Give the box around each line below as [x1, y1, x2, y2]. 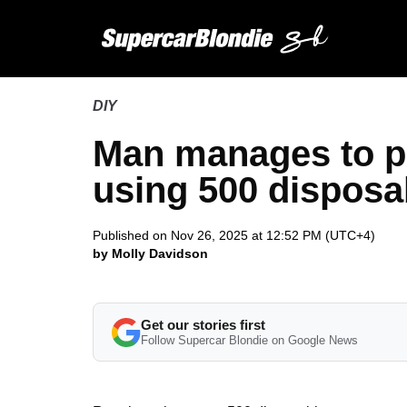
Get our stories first [141, 317, 265, 333]
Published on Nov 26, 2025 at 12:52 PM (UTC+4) [93, 228, 375, 243]
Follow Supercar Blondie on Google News [141, 333, 358, 347]
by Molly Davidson [93, 246, 208, 261]
